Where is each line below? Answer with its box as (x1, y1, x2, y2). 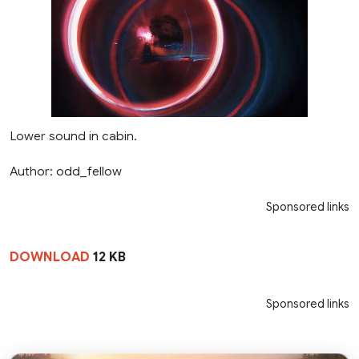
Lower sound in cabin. (10, 127, 137, 143)
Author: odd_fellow (10, 163, 122, 179)
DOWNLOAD (10, 248, 90, 265)
